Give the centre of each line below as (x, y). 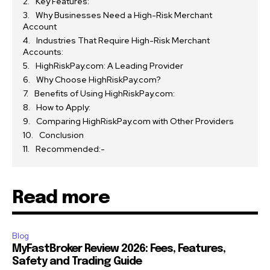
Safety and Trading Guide (77, 262)
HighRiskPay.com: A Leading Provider (109, 66)
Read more (61, 198)
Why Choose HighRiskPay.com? (99, 80)
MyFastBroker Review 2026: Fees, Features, (119, 249)
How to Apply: (63, 108)
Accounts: (43, 52)
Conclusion (61, 135)
